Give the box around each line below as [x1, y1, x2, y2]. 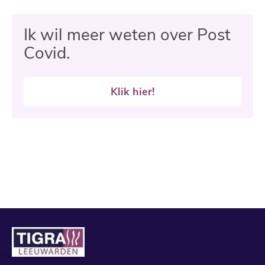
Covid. [24, 42, 70, 65]
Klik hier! [111, 85, 154, 99]
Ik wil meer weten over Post [24, 24, 231, 47]
